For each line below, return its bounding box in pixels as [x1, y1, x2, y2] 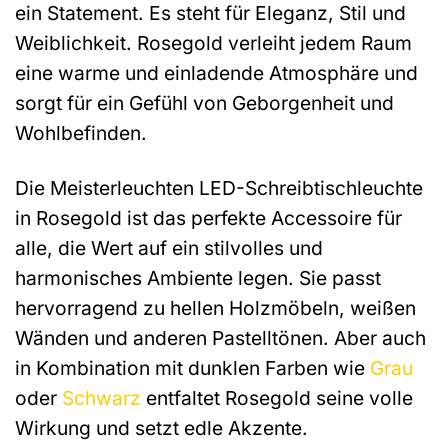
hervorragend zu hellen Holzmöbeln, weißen [15, 295, 416, 320]
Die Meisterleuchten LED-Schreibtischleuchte [15, 175, 423, 200]
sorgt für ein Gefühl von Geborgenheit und [15, 91, 394, 115]
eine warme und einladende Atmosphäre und [15, 61, 418, 85]
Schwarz [62, 385, 141, 410]
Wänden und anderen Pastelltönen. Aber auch [15, 325, 426, 350]
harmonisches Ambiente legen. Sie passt [15, 265, 381, 290]
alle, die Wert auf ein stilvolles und [15, 235, 323, 260]
